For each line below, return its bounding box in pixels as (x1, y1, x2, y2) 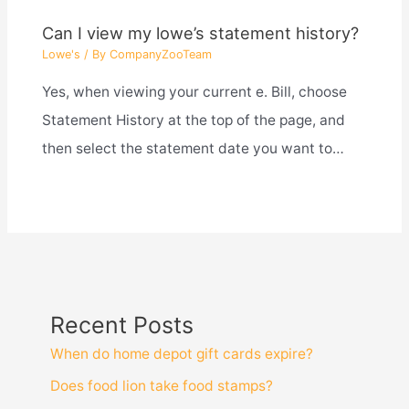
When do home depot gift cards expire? (49, 344, 313, 362)
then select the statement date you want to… (41, 139, 344, 157)
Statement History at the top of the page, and (41, 110, 345, 129)
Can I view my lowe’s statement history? (41, 23, 359, 44)
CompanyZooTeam (109, 47, 212, 62)
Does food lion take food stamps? (49, 376, 273, 394)
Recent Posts (49, 310, 194, 339)
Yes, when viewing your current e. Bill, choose (41, 82, 347, 100)
